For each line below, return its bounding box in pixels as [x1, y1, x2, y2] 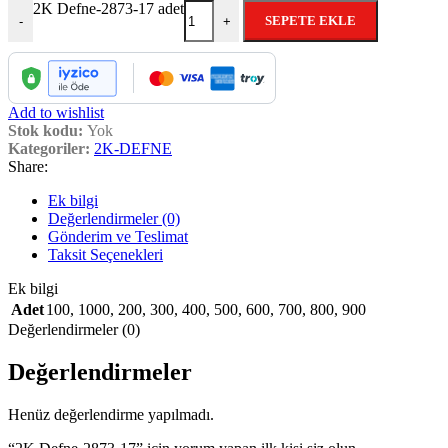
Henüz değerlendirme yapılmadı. [8, 406, 214, 424]
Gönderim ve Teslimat [48, 228, 188, 246]
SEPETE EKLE [265, 13, 356, 29]
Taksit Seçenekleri [48, 246, 163, 264]
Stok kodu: [8, 122, 87, 140]
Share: [8, 158, 48, 176]
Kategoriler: [8, 140, 90, 158]
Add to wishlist [8, 104, 104, 122]
